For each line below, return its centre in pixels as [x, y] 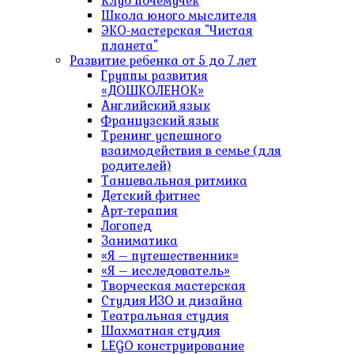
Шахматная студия [161, 331]
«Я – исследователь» [166, 271]
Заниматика [139, 241]
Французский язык [160, 121]
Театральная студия [165, 316]
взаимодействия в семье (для [191, 151]
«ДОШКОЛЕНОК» [153, 90]
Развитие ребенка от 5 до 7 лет [163, 60]
